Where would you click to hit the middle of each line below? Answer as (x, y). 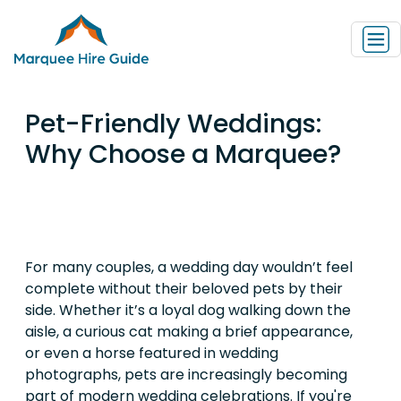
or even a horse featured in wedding (152, 353)
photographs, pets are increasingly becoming (186, 374)
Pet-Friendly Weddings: (173, 123)
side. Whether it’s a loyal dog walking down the (188, 310)
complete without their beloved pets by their (184, 288)
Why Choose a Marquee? (183, 154)
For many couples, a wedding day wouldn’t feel (189, 267)
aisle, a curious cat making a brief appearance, (189, 331)
